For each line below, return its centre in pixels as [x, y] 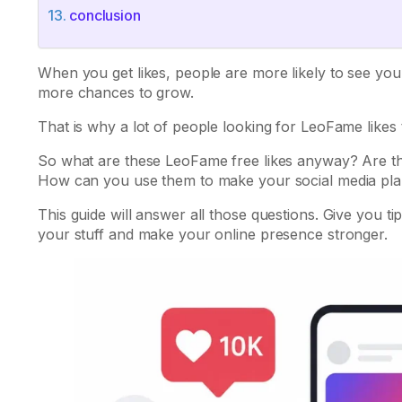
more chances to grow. [116, 92]
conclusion [105, 15]
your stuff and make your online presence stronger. [213, 234]
